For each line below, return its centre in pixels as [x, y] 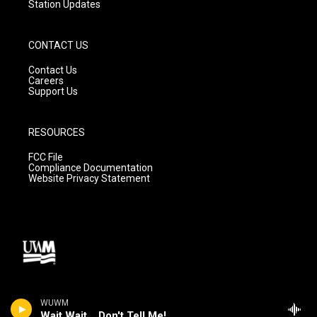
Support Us [53, 91]
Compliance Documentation [91, 167]
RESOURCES [57, 132]
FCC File [46, 157]
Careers [46, 80]
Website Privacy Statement [89, 178]
